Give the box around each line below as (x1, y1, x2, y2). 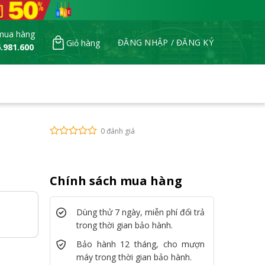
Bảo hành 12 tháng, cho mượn (76, 238, 205, 250)
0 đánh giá (100, 125, 135, 136)
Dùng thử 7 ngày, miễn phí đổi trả (76, 206, 205, 218)
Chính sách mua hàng (49, 173, 182, 189)
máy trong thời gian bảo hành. (76, 251, 192, 263)
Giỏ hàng (66, 37, 101, 49)
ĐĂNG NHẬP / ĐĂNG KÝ (118, 36, 214, 48)
